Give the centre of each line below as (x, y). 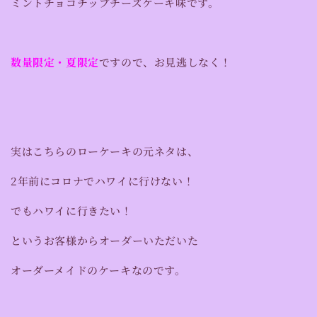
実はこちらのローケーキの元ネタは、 (105, 151)
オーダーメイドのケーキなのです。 (98, 270)
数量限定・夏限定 (55, 62)
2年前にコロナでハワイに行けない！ (103, 180)
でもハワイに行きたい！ (71, 210)
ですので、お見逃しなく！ (165, 62)
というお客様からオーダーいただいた (105, 240)
